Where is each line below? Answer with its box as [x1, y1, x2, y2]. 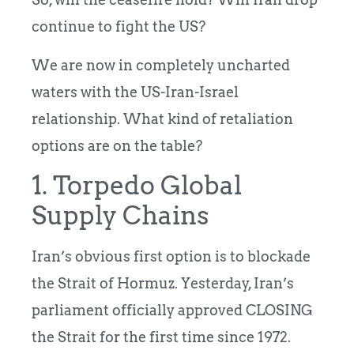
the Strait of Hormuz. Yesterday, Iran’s [32, 274, 294, 292]
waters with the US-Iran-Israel [32, 83, 239, 100]
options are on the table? [32, 137, 202, 154]
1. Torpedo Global [32, 169, 242, 201]
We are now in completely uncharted [32, 56, 290, 73]
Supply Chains [32, 199, 209, 231]
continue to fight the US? [32, 18, 205, 36]
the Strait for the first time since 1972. [32, 328, 291, 345]
